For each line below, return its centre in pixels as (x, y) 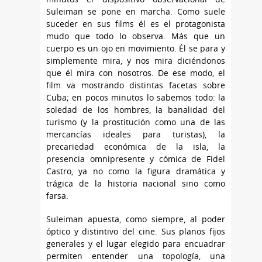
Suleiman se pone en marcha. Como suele (136, 11)
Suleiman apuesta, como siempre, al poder (136, 219)
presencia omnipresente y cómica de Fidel (136, 158)
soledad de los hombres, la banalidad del (136, 109)
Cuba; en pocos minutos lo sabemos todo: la (136, 97)
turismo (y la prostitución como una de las (136, 122)
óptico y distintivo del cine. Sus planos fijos (136, 231)
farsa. (57, 195)
